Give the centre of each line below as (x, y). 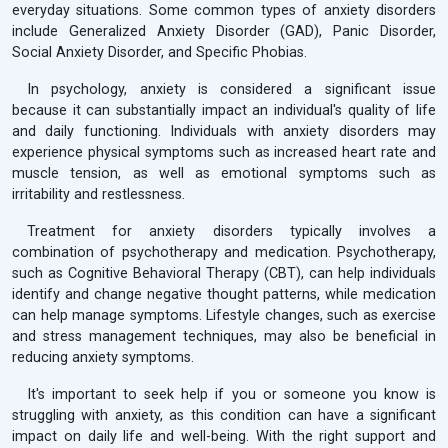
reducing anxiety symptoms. (103, 358)
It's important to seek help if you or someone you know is (231, 395)
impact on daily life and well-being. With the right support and (224, 437)
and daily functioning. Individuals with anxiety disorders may (224, 132)
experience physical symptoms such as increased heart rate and (224, 153)
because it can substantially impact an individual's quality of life (224, 111)
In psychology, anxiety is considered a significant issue (231, 90)
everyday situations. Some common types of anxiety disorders (224, 11)
